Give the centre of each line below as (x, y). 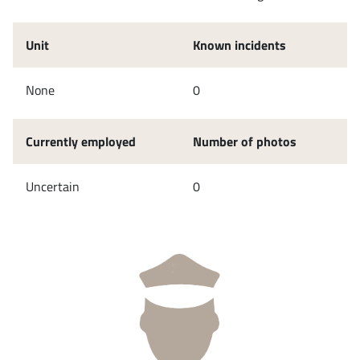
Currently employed (81, 141)
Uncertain (53, 186)
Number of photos (245, 141)
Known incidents (239, 45)
